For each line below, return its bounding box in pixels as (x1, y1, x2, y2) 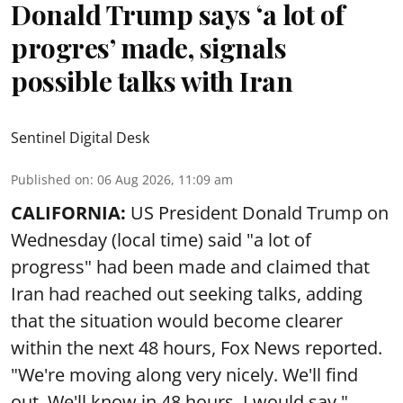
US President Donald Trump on (126, 201, 389, 225)
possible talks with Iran (11, 63, 292, 99)
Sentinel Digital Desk (11, 128, 149, 148)
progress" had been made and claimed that (11, 255, 370, 279)
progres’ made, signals (11, 30, 286, 66)
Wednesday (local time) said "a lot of (11, 228, 311, 252)
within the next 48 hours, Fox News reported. (11, 336, 382, 360)
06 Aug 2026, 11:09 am (97, 171, 233, 188)
